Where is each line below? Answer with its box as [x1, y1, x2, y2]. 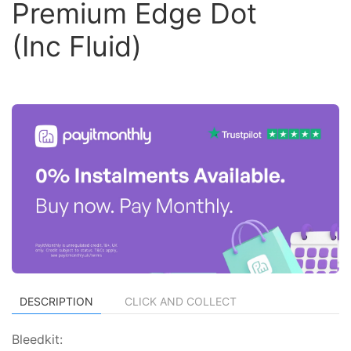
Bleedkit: [12, 331, 63, 347]
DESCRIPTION [20, 294, 93, 308]
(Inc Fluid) [12, 29, 142, 63]
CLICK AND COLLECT [125, 294, 237, 308]
